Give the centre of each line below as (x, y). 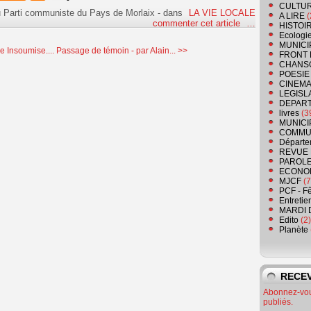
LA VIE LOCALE (222, 13)
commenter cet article (197, 24)
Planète (294, 230)
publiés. (278, 302)
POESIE (294, 75)
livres (289, 114)
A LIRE (292, 16)
